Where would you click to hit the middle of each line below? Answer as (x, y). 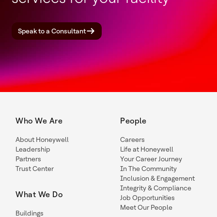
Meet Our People (146, 207)
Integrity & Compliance (156, 188)
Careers (132, 139)
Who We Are (39, 121)
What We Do (39, 194)
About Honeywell (42, 139)
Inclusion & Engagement (157, 178)
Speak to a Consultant (52, 31)
